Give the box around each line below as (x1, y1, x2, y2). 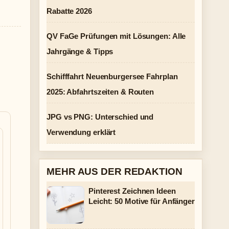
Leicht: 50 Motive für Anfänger (88, 197, 195, 205)
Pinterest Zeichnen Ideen (88, 187, 176, 195)
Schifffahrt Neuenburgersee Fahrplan (47, 72, 178, 81)
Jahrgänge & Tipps (47, 47, 113, 56)
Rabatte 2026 (47, 7, 92, 15)
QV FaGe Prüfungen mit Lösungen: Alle (47, 32, 186, 40)
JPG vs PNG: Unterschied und (47, 112, 154, 121)
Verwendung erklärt (47, 128, 116, 136)
